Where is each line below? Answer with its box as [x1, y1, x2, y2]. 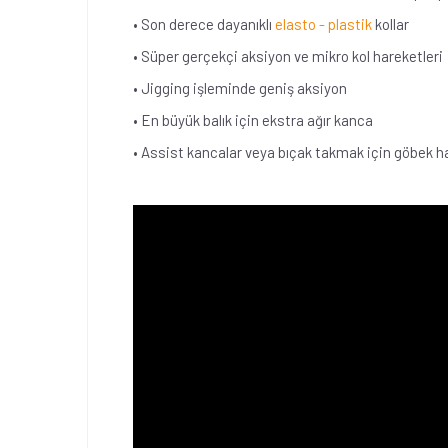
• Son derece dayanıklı [133, 15, 275, 33]
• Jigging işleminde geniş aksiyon [133, 79, 347, 97]
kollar [372, 15, 409, 33]
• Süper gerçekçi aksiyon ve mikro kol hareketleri [133, 47, 443, 65]
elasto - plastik [275, 15, 372, 33]
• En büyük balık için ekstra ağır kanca [133, 111, 373, 129]
